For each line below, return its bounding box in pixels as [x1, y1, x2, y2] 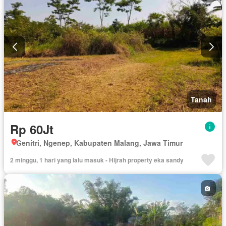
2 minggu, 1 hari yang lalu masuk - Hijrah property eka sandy [10, 155, 184, 165]
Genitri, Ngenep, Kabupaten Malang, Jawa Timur [16, 138, 183, 148]
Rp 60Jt [10, 121, 53, 138]
